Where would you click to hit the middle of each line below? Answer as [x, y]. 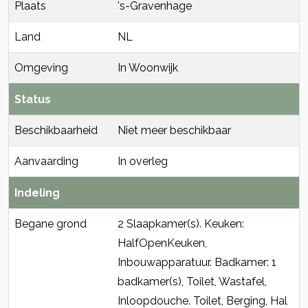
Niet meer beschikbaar [174, 131]
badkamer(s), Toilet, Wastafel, [192, 282]
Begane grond [51, 224]
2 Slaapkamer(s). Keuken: [181, 224]
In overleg [143, 162]
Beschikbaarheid [56, 131]
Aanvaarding [46, 162]
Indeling [37, 193]
